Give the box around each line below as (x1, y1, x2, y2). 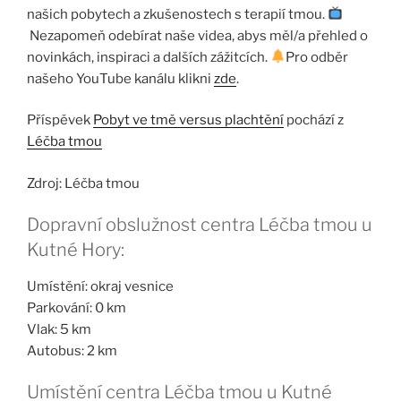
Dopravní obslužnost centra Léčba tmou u (27, 213, 372, 235)
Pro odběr (286, 48, 349, 65)
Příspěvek (27, 112, 93, 129)
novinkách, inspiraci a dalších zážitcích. (27, 48, 270, 65)
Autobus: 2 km (27, 342, 117, 359)
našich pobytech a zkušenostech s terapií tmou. (27, 5, 328, 22)
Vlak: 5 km (27, 320, 91, 337)
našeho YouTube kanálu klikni (27, 70, 214, 87)
